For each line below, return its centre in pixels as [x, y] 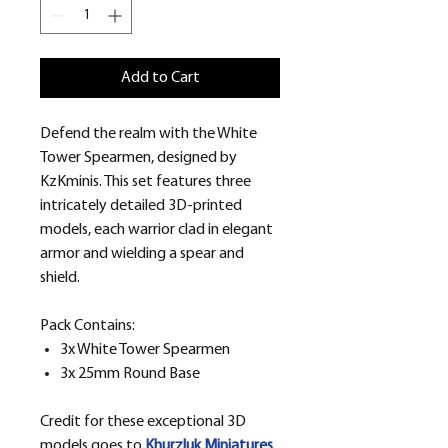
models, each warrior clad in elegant [156, 230]
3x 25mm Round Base [130, 374]
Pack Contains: [87, 326]
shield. [60, 278]
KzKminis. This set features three [145, 182]
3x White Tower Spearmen [145, 350]
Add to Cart [160, 78]
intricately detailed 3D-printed [141, 206]
